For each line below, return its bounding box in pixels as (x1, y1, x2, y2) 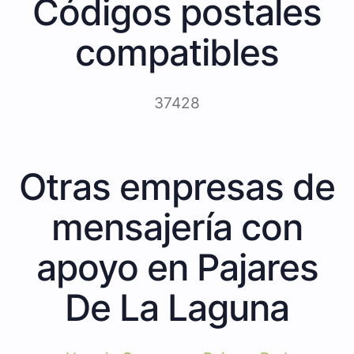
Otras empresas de (19, 164, 335, 209)
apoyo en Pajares (36, 244, 318, 289)
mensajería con (51, 204, 303, 249)
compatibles (75, 29, 279, 74)
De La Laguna (65, 284, 289, 330)
